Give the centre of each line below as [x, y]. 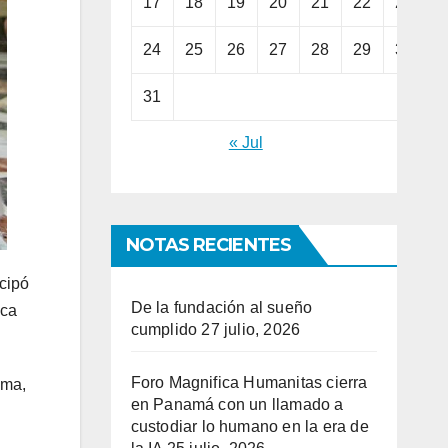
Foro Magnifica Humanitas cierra [249, 383]
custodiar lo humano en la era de [249, 427]
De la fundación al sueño [221, 308]
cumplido [164, 330]
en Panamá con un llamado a [237, 405]
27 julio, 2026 [251, 330]
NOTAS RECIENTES [208, 245]
